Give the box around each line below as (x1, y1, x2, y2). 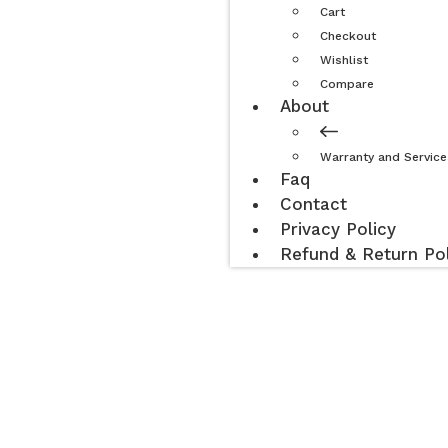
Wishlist (320, 53, 369, 68)
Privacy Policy (280, 219, 397, 240)
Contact (280, 194, 348, 215)
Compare (320, 77, 375, 92)
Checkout (320, 29, 377, 44)
